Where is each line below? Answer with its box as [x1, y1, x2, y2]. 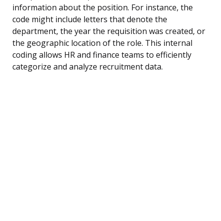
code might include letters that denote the [12, 14, 167, 25]
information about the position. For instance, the [12, 2, 193, 13]
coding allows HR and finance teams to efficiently [12, 49, 191, 61]
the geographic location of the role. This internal [12, 37, 192, 49]
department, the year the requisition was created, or [12, 26, 205, 37]
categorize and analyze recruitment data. [12, 61, 163, 73]
